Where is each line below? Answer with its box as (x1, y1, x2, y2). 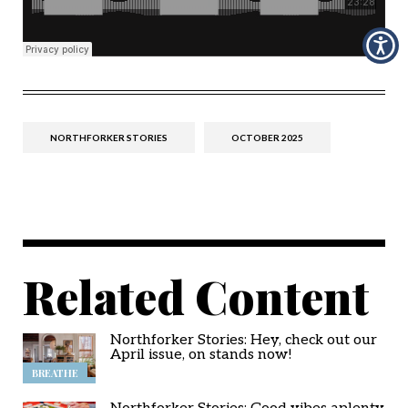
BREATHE (32, 365, 78, 380)
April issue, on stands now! (110, 345, 292, 363)
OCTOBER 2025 (231, 131, 303, 143)
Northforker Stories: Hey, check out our (110, 331, 377, 349)
